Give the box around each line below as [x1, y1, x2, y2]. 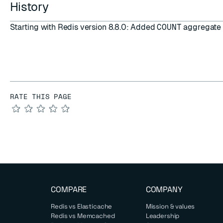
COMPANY [145, 184, 183, 195]
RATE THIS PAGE [10, 91, 72, 102]
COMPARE [51, 184, 87, 195]
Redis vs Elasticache [51, 202, 112, 211]
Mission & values [145, 202, 195, 211]
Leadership [145, 212, 180, 220]
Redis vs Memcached [51, 212, 115, 220]
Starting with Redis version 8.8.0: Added [10, 22, 157, 32]
